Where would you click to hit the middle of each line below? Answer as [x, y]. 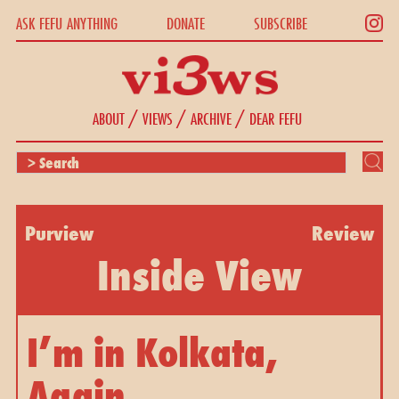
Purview [59, 232]
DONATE [185, 23]
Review [343, 232]
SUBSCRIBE [281, 23]
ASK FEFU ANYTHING [66, 23]
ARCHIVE [211, 118]
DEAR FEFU [276, 118]
